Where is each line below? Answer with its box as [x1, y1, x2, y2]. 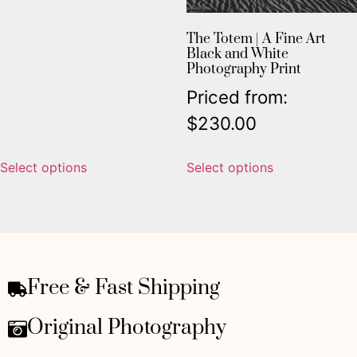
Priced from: [186, 85, 288, 108]
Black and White [186, 45, 288, 63]
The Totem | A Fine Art [186, 29, 326, 48]
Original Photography [27, 314, 226, 341]
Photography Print [186, 60, 301, 78]
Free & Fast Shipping [27, 274, 220, 301]
